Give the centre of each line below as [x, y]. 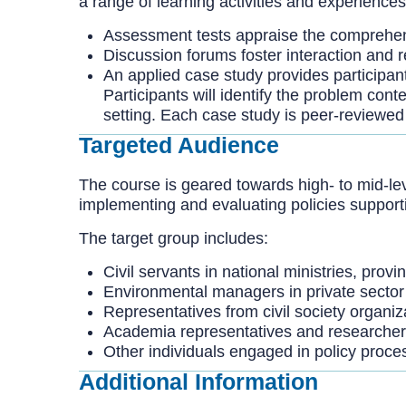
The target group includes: [174, 238]
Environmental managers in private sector [254, 292]
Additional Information [198, 382]
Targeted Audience [179, 145]
